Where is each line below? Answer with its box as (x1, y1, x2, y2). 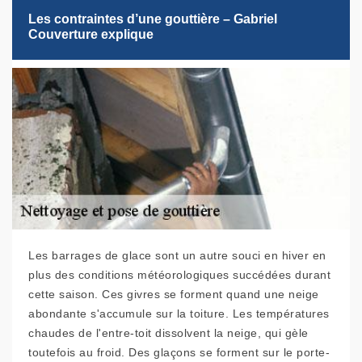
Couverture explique (28, 27, 154, 42)
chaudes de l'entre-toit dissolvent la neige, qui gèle (28, 326, 309, 340)
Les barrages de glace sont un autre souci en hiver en (28, 249, 326, 263)
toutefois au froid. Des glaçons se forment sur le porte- (28, 346, 330, 360)
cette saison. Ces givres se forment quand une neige (28, 288, 319, 301)
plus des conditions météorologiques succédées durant (28, 268, 330, 282)
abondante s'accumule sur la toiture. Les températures (28, 307, 330, 321)
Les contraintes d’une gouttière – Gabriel (28, 12, 277, 27)
